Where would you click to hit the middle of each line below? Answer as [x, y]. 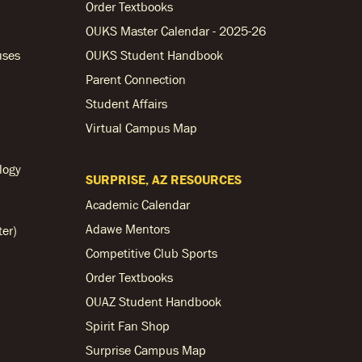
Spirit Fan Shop [128, 326]
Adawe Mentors [128, 229]
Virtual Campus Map [141, 128]
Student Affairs [126, 103]
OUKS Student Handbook [154, 55]
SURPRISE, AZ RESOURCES [164, 179]
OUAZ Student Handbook [154, 301]
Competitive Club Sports [152, 253]
